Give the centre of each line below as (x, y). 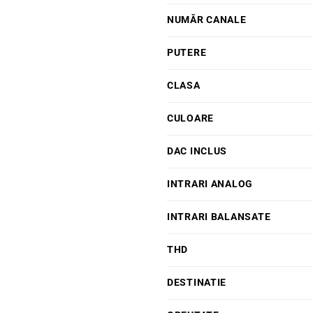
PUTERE (187, 53)
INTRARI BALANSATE (219, 217)
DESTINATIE (197, 283)
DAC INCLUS (197, 152)
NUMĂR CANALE (207, 20)
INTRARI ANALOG (210, 184)
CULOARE (191, 119)
